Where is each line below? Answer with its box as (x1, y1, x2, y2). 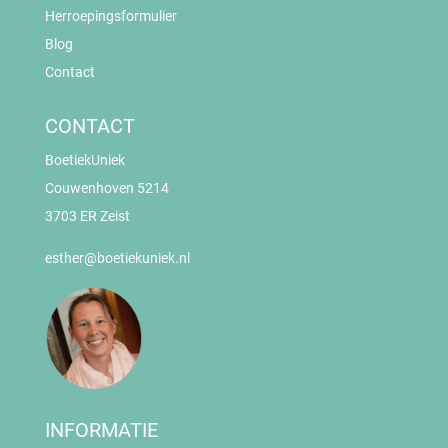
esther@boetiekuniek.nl (44, 249, 190, 266)
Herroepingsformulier (44, 7, 177, 24)
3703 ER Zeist (44, 207, 133, 224)
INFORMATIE (44, 418, 158, 443)
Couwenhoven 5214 (44, 179, 169, 196)
